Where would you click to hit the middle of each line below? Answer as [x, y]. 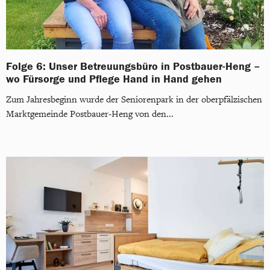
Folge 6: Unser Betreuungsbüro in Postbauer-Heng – [133, 66]
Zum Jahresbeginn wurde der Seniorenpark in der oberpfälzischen [134, 99]
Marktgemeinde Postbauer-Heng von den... [90, 114]
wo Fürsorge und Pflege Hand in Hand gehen [114, 79]
